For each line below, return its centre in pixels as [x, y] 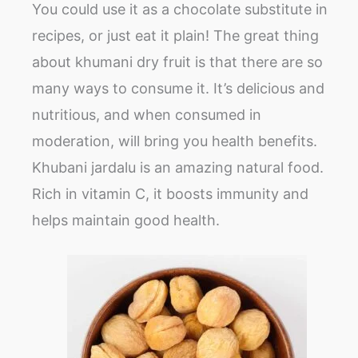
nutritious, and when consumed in [147, 115]
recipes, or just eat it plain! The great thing [175, 36]
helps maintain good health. [126, 221]
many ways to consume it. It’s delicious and [178, 89]
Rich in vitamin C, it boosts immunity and [170, 194]
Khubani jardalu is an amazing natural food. [178, 168]
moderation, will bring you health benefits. [175, 141]
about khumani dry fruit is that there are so [177, 62]
